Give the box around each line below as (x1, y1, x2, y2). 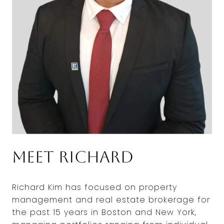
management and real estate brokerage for (12, 194, 210, 205)
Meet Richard (12, 147, 133, 166)
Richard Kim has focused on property (12, 181, 177, 193)
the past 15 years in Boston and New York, (12, 206, 196, 218)
